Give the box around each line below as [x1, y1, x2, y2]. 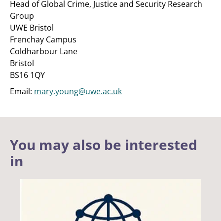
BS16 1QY [10, 70, 45, 80]
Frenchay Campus [10, 34, 76, 45]
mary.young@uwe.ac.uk [34, 86, 122, 97]
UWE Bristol [10, 22, 54, 33]
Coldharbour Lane [10, 46, 77, 57]
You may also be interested [10, 135, 197, 154]
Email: [10, 86, 34, 97]
